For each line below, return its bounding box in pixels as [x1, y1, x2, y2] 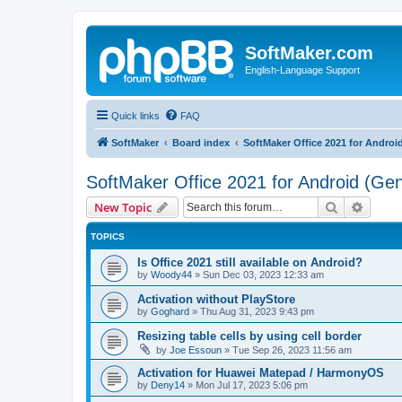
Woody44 [151, 268, 192, 280]
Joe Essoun [170, 344, 222, 355]
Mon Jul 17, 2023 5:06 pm [196, 379, 308, 390]
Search [338, 197, 376, 214]
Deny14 [151, 379, 185, 390]
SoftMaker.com [245, 43, 373, 63]
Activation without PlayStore [137, 292, 295, 306]
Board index [172, 136, 230, 148]
